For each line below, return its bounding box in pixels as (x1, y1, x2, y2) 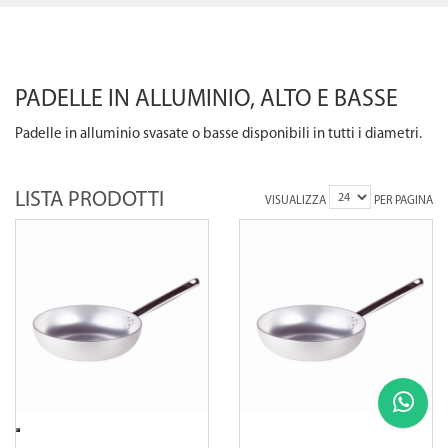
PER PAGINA (371, 195, 433, 207)
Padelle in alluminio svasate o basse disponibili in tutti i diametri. (15, 127, 422, 142)
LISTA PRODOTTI (15, 189, 164, 212)
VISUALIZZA (265, 195, 329, 207)
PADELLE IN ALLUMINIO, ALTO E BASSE (15, 88, 398, 112)
